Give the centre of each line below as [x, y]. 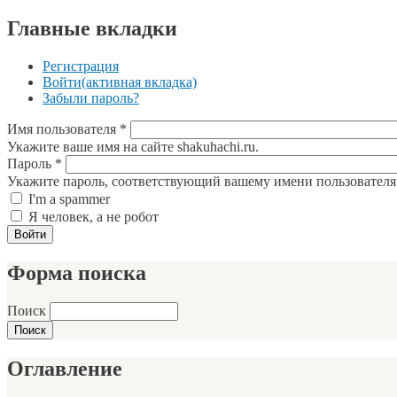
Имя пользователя [63, 128]
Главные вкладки [92, 28]
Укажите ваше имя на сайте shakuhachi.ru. [133, 146]
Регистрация [81, 66]
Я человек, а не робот [93, 216]
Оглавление [65, 369]
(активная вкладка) [139, 82]
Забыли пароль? [91, 97]
